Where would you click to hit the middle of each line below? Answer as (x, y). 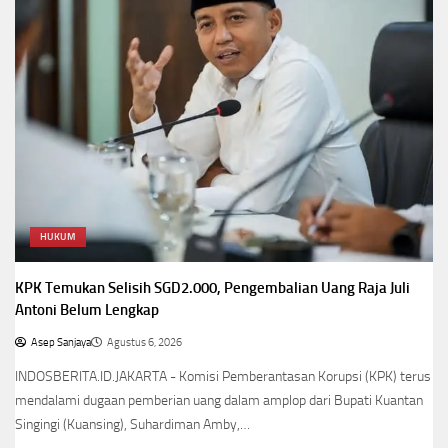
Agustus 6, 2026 (144, 342)
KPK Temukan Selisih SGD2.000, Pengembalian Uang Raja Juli (212, 287)
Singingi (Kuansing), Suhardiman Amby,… (132, 424)
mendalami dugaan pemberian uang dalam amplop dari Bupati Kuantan (219, 400)
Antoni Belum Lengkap (87, 309)
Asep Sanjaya (61, 342)
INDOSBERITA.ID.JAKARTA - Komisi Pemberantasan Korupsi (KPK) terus (223, 376)
